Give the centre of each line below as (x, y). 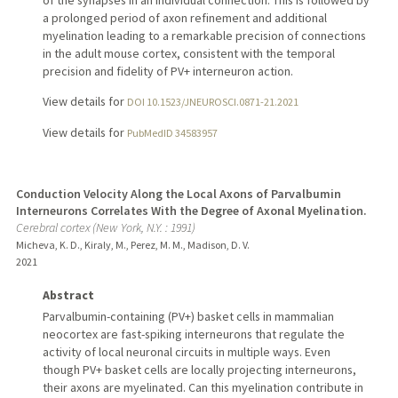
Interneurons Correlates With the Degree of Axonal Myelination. (191, 211)
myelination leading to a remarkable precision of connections (204, 36)
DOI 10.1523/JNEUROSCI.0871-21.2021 (212, 102)
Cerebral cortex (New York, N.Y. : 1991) (105, 228)
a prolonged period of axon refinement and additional (184, 18)
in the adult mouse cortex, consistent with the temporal (188, 54)
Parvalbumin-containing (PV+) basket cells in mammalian (188, 316)
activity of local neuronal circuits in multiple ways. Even (186, 351)
